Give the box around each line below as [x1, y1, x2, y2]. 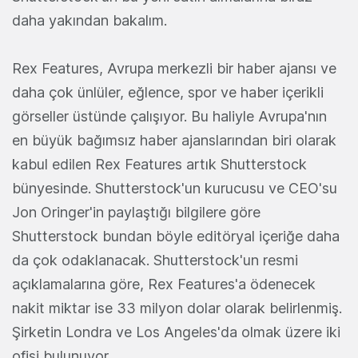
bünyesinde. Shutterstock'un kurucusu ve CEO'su [12, 179, 337, 197]
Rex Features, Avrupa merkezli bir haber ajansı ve [12, 59, 336, 77]
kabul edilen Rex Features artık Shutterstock [12, 155, 307, 173]
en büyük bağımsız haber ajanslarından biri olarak [12, 131, 336, 149]
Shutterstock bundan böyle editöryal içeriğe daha [12, 227, 340, 245]
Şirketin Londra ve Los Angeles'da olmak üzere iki [12, 323, 340, 340]
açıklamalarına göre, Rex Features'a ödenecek [12, 275, 316, 292]
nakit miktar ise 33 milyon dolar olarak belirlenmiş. [12, 299, 342, 316]
